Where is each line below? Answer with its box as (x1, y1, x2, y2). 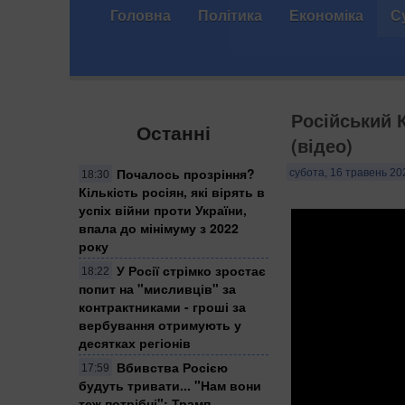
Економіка (289, 5, 363, 25)
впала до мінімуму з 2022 (79, 218, 239, 237)
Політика (198, 5, 262, 25)
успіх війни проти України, (79, 200, 247, 219)
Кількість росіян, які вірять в (79, 182, 265, 201)
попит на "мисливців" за (79, 278, 236, 297)
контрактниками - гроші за (79, 297, 246, 316)
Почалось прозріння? (117, 164, 255, 183)
